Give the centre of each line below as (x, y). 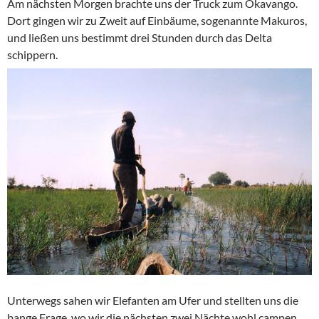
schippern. (32, 55)
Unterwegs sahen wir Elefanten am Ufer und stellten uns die (153, 300)
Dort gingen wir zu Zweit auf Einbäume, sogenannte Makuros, (157, 21)
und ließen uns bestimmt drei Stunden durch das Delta (140, 38)
